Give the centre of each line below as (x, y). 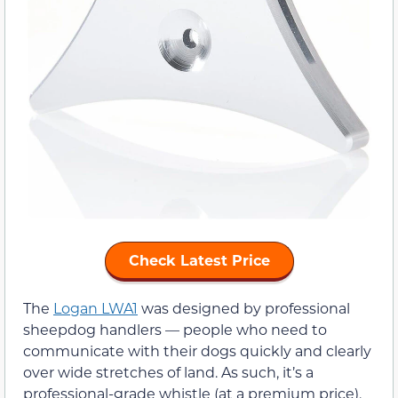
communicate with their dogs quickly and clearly (197, 351)
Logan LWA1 (96, 308)
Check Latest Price (199, 260)
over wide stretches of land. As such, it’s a (168, 372)
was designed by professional (244, 308)
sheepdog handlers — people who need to (175, 330)
